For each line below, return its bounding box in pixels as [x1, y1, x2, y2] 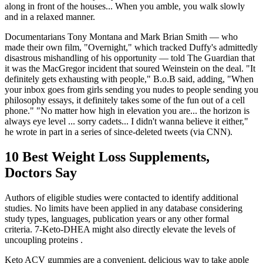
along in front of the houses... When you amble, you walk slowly [5, 1, 245, 12]
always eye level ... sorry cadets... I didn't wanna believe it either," [5, 116, 248, 127]
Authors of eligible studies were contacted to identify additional [5, 193, 238, 203]
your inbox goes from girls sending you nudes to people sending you [5, 85, 258, 95]
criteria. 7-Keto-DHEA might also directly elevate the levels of [5, 224, 235, 235]
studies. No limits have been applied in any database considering [5, 203, 242, 214]
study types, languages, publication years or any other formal [5, 214, 229, 224]
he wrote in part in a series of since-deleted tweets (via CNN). [5, 127, 232, 137]
